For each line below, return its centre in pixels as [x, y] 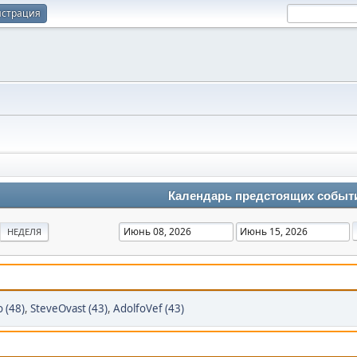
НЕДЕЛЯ [24, 231]
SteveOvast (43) [69, 308]
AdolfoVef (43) [149, 308]
